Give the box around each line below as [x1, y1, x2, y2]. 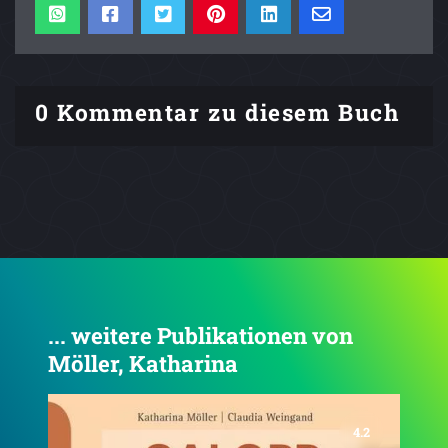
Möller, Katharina [48, 349, 238, 379]
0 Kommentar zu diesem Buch [35, 97, 400, 128]
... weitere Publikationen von [48, 321, 353, 351]
